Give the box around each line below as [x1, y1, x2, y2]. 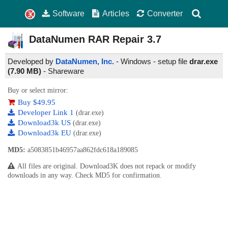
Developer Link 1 [18, 108, 76, 117]
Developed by [8, 57, 55, 66]
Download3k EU [18, 129, 73, 137]
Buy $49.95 [18, 98, 55, 107]
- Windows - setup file [114, 57, 189, 66]
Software [52, 9, 85, 18]
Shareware [48, 67, 84, 76]
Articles [102, 9, 130, 18]
